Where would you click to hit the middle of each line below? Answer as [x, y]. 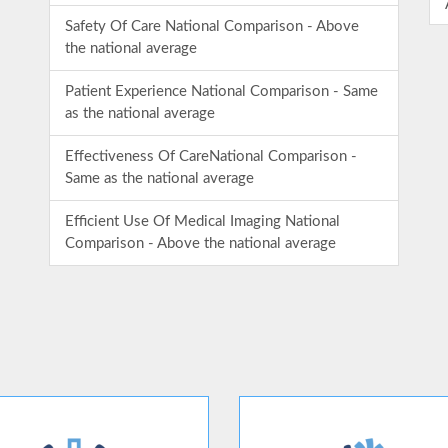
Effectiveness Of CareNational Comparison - [211, 156]
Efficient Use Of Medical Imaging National [202, 221]
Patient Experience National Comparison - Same [221, 91]
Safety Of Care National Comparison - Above [212, 26]
